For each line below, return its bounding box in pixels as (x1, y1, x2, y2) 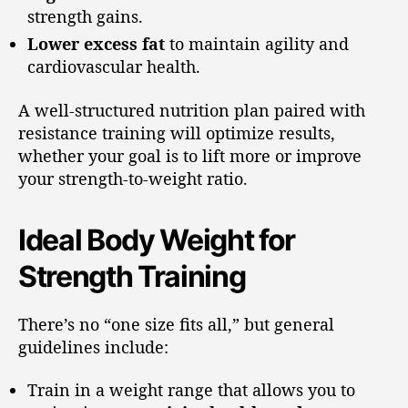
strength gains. (27, 5, 143, 28)
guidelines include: (18, 335, 168, 358)
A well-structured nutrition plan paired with (18, 98, 365, 121)
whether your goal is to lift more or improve (18, 144, 362, 167)
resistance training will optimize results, (18, 121, 335, 144)
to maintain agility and (165, 33, 349, 56)
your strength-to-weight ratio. (18, 167, 248, 189)
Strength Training (18, 258, 246, 294)
